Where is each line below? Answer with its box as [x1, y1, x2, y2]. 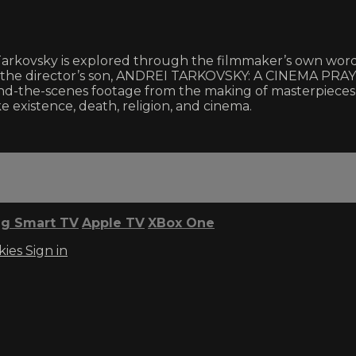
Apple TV [82, 215, 145, 230]
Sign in [25, 242, 68, 258]
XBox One [148, 215, 215, 230]
